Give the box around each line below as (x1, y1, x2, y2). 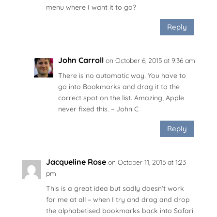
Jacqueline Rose (46, 156, 106, 167)
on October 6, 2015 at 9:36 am (105, 56, 195, 65)
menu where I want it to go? (46, 2, 136, 12)
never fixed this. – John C (58, 104, 139, 113)
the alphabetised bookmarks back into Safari (46, 206, 193, 215)
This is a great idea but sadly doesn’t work (46, 184, 184, 193)
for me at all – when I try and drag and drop (46, 195, 190, 204)
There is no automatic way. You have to (58, 71, 186, 80)
